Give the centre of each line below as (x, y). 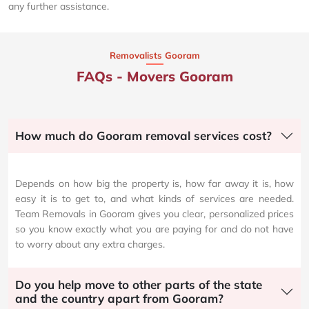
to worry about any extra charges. (90, 245)
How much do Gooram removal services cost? (143, 136)
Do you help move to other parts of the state (139, 285)
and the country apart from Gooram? (119, 299)
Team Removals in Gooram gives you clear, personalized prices (154, 214)
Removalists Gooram (154, 56)
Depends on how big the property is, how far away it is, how (154, 184)
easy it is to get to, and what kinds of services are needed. (154, 199)
